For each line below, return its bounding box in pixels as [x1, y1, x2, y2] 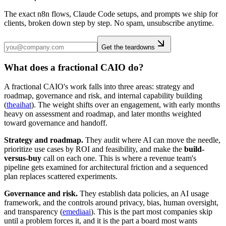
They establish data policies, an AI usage [78, 189, 209, 198]
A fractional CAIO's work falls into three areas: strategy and [4, 82, 194, 91]
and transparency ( [4, 207, 63, 216]
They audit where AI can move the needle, [83, 136, 220, 145]
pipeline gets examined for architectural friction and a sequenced [4, 163, 208, 172]
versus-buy [4, 154, 41, 163]
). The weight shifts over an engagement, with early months [31, 100, 220, 109]
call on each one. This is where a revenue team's [41, 154, 196, 163]
